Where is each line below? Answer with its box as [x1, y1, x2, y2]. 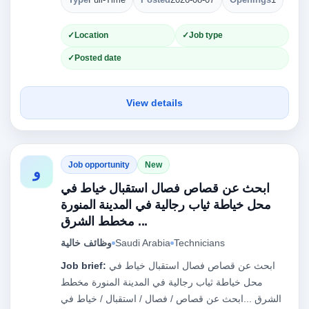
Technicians [174, 237, 225, 248]
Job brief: [61, 260, 106, 271]
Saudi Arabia [115, 237, 170, 248]
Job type [188, 30, 223, 40]
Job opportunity [68, 159, 130, 170]
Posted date [74, 53, 121, 63]
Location [74, 30, 108, 40]
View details [126, 97, 183, 108]
